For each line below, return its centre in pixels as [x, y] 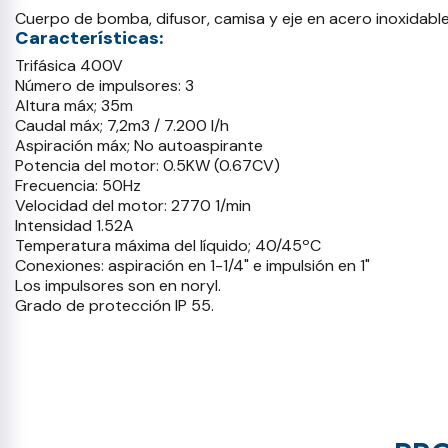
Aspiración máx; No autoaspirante [139, 146]
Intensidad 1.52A [74, 226]
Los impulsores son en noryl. [118, 286]
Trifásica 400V [69, 66]
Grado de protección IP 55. [114, 306]
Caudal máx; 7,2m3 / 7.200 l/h [122, 126]
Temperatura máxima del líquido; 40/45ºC [168, 246]
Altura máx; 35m [74, 106]
